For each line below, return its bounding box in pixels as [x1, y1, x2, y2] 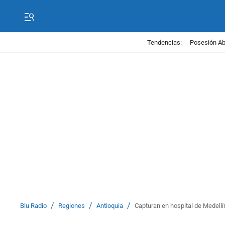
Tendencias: [147, 38, 182, 46]
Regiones [58, 202, 85, 209]
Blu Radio [20, 202, 47, 209]
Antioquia [96, 202, 123, 209]
